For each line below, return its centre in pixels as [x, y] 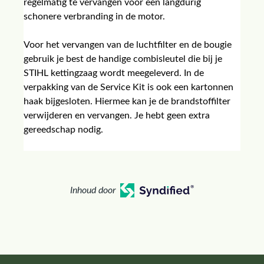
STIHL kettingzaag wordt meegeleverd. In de [114, 73]
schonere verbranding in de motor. [94, 16]
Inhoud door [93, 190]
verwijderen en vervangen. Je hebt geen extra [117, 115]
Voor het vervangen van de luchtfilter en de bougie [128, 45]
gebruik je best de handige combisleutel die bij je [123, 59]
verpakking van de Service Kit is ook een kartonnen [128, 87]
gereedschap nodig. [63, 130]
